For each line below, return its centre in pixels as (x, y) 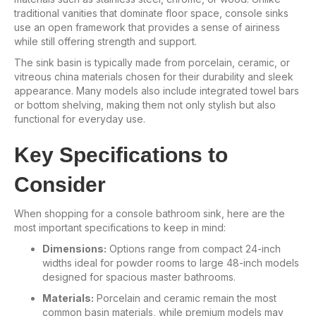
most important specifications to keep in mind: (120, 227)
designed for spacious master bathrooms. (139, 276)
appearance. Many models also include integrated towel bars (157, 90)
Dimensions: (74, 248)
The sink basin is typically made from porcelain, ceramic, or (152, 62)
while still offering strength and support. (105, 41)
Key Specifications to (121, 154)
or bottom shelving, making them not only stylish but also (145, 104)
